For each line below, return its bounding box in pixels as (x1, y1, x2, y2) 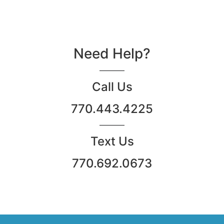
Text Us (90, 134, 134, 149)
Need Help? (73, 45, 150, 62)
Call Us (91, 79, 132, 94)
